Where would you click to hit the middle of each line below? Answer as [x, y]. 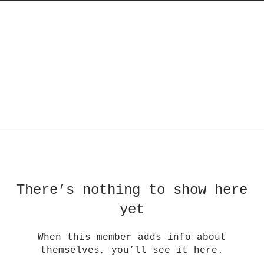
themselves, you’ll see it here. [132, 251]
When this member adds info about [132, 238]
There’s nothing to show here [132, 190]
